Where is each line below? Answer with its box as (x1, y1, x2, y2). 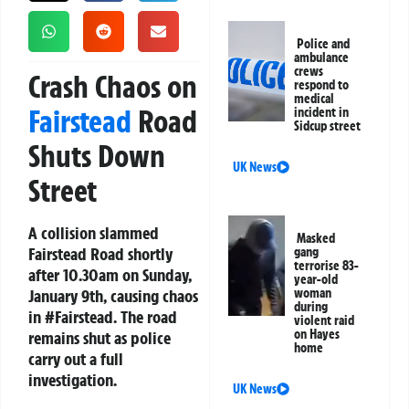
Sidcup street (294, 118, 362, 135)
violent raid (294, 312, 355, 330)
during (294, 299, 329, 316)
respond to (294, 77, 350, 94)
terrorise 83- (294, 257, 360, 275)
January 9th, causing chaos (28, 285, 198, 308)
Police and (297, 36, 351, 53)
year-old (294, 271, 339, 288)
